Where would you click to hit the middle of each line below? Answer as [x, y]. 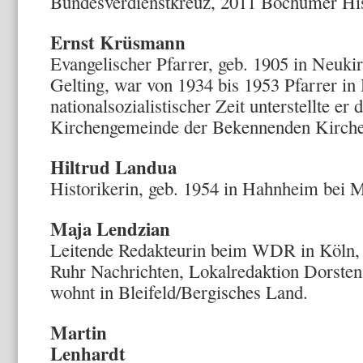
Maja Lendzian [110, 228]
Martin [79, 332]
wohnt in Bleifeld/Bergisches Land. [179, 292]
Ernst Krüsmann [118, 42]
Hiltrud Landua [113, 167]
